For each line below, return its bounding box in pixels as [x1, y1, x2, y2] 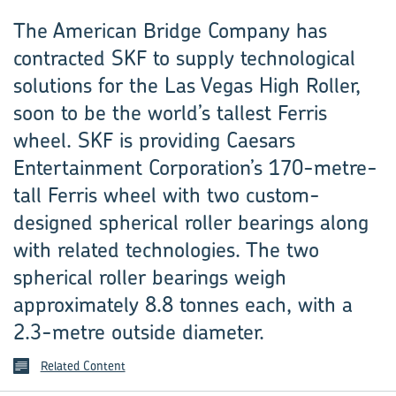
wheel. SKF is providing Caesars [13, 126, 295, 154]
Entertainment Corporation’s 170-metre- [13, 153, 377, 181]
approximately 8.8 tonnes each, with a [13, 290, 353, 318]
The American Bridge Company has [13, 16, 327, 44]
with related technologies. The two [13, 235, 319, 263]
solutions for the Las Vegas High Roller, [13, 71, 361, 99]
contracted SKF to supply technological [13, 43, 355, 72]
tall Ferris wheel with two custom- [13, 180, 320, 209]
